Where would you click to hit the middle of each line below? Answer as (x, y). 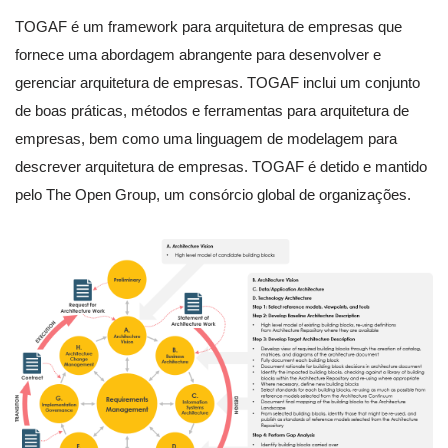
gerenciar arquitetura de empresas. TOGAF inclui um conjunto (217, 83)
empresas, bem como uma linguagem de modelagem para (206, 139)
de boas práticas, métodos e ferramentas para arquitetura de (212, 111)
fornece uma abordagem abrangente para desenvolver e (198, 55)
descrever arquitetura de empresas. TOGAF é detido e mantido (221, 167)
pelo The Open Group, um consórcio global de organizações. (213, 195)
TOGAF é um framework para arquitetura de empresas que (208, 27)
